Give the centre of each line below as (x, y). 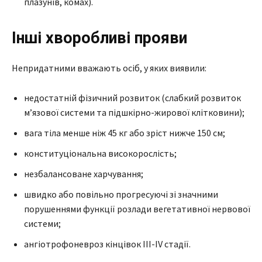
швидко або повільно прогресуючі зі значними (121, 194)
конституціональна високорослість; (100, 153)
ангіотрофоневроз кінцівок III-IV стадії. (107, 244)
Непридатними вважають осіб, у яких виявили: (109, 68)
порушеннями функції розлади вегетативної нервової (137, 208)
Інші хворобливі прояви (99, 38)
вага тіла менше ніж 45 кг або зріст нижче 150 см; (125, 132)
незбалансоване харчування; (84, 173)
